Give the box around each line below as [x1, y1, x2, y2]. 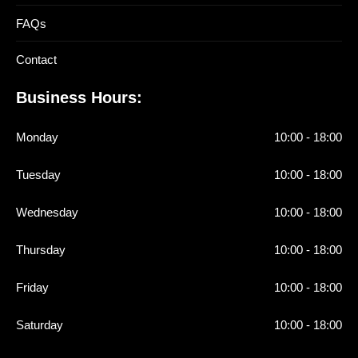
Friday [16, 280, 49, 294]
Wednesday [16, 205, 78, 219]
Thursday [16, 243, 66, 257]
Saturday [16, 318, 63, 332]
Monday [16, 130, 58, 144]
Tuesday [16, 168, 61, 181]
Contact [16, 53, 57, 66]
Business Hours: [16, 89, 142, 106]
